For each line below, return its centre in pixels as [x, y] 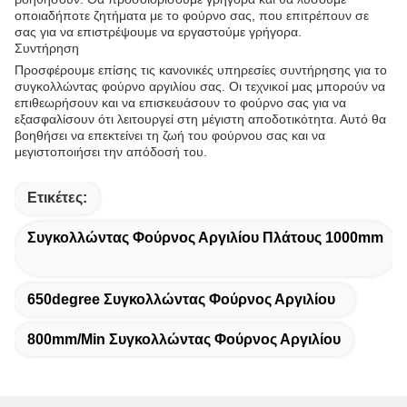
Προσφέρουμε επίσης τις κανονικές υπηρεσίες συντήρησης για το [201, 70]
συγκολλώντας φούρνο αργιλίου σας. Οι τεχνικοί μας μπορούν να [200, 86]
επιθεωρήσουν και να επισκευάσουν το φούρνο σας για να [180, 103]
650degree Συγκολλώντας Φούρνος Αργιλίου [181, 299]
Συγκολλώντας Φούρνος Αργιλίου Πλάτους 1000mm [205, 238]
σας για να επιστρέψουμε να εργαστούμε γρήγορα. [158, 32]
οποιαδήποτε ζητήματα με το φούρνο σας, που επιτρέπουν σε [192, 15]
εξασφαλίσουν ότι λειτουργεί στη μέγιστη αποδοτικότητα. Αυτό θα [200, 119]
